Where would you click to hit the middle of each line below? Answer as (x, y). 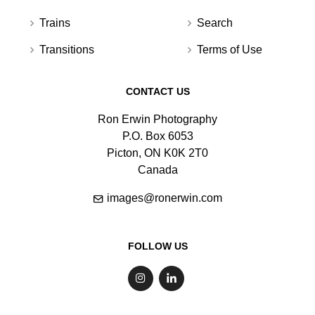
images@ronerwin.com (165, 198)
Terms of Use (229, 50)
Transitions (66, 50)
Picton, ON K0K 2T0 (157, 153)
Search (214, 23)
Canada (157, 170)
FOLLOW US (157, 246)
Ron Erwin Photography (157, 119)
